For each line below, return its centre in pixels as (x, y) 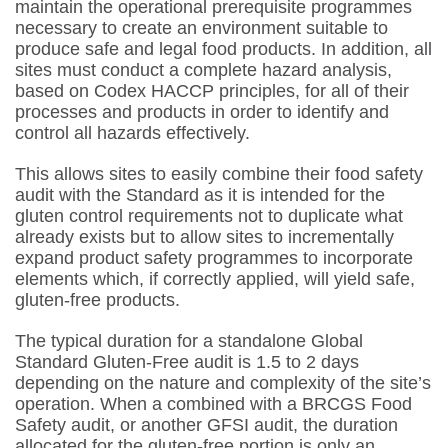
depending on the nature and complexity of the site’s (223, 383)
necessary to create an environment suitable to (201, 28)
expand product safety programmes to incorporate (214, 258)
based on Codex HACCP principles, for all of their (212, 91)
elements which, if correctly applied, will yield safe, (215, 279)
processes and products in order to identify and (202, 112)
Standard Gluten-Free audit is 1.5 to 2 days (187, 362)
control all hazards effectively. (132, 133)
